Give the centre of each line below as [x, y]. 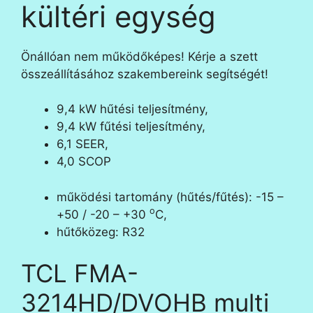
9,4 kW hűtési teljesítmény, [132, 109]
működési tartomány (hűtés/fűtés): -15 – [170, 197]
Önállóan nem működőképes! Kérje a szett [139, 56]
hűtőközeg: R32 [101, 232]
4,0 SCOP [84, 162]
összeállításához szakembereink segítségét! [145, 74]
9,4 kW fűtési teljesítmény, [131, 127]
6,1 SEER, [82, 144]
